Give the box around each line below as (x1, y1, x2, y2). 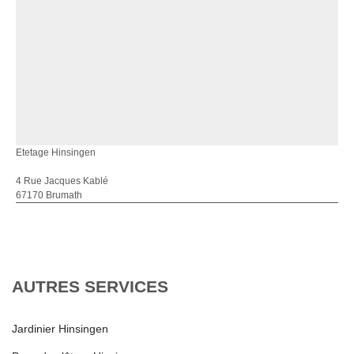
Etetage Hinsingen (16, 146, 96, 158)
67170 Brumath (16, 189, 82, 201)
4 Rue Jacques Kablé (16, 175, 108, 186)
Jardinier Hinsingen (12, 322, 108, 335)
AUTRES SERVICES (12, 277, 168, 296)
